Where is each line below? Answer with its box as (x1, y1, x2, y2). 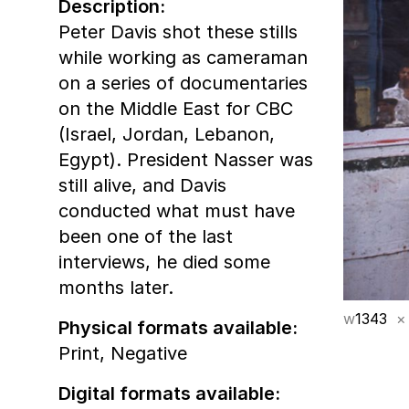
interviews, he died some (58, 250, 270, 273)
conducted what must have (58, 199, 295, 222)
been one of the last (58, 225, 233, 247)
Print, (58, 341, 110, 364)
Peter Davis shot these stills (58, 20, 298, 43)
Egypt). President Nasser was (58, 148, 313, 171)
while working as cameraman (58, 46, 308, 68)
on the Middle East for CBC (58, 97, 293, 120)
